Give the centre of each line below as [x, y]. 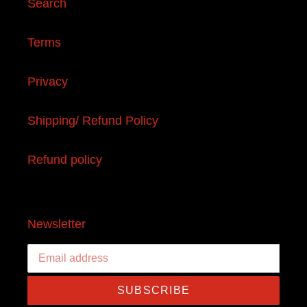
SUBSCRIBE [153, 290]
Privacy [48, 82]
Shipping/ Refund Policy [93, 121]
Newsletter [57, 224]
